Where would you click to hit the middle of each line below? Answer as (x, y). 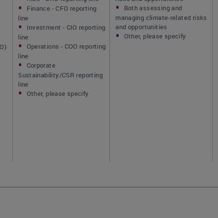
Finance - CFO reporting (62, 8)
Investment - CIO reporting (66, 27)
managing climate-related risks (161, 18)
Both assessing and (153, 8)
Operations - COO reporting (66, 46)
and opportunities (141, 27)
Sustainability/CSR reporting (60, 75)
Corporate (41, 65)
